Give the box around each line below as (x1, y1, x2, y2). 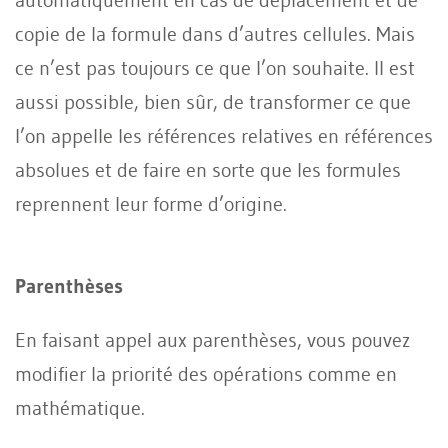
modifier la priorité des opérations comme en (15, 361, 397, 386)
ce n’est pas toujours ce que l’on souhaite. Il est (15, 55, 415, 80)
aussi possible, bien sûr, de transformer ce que (15, 89, 411, 114)
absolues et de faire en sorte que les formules (15, 157, 401, 182)
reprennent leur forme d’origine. (15, 191, 287, 216)
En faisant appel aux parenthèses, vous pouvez (15, 327, 410, 352)
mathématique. (15, 395, 145, 420)
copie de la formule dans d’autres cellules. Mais (15, 21, 415, 46)
